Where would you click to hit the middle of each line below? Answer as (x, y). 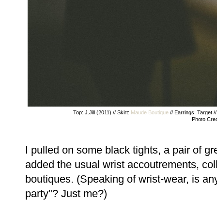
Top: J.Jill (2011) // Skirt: (102, 113)
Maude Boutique (149, 113)
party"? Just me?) (66, 193)
